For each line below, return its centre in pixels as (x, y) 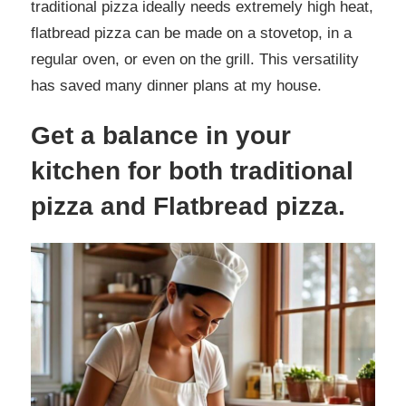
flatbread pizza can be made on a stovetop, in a (191, 33)
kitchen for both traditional (192, 170)
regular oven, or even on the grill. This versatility (195, 59)
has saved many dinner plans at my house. (176, 85)
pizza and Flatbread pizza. (188, 206)
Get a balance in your (161, 135)
